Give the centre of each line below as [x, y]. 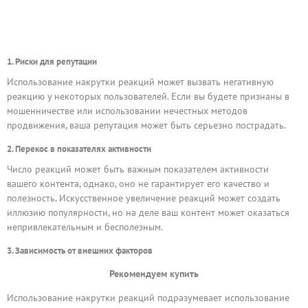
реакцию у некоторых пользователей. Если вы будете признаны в [148, 97]
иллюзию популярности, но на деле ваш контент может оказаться [148, 213]
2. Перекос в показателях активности [79, 149]
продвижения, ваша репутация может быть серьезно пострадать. [146, 125]
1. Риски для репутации [52, 62]
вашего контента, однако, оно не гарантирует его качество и [138, 184]
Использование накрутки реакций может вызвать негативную [140, 82]
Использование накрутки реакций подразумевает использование [148, 298]
